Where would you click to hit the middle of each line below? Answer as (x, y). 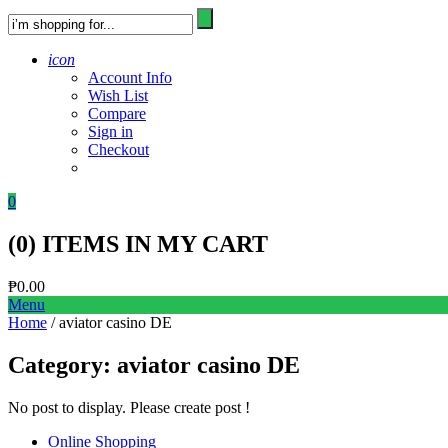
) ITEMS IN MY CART (148, 243)
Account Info (130, 77)
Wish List (118, 95)
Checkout (118, 149)
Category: (62, 364)
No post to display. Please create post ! (129, 407)
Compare (117, 113)
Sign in (110, 131)
